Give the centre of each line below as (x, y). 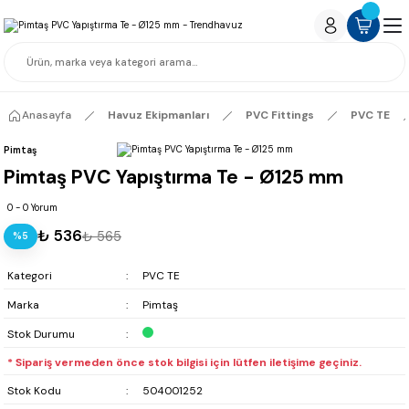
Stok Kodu (34, 391)
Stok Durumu (41, 334)
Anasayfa (47, 115)
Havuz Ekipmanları (158, 115)
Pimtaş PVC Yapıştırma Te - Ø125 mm (173, 177)
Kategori (30, 276)
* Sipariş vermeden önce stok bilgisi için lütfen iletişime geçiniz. (184, 362)
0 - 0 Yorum (32, 208)
